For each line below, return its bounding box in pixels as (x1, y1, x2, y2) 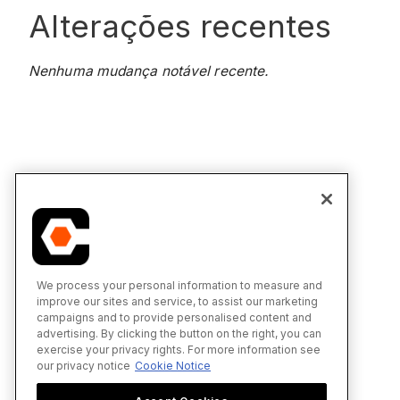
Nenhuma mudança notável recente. (29, 62, 269, 79)
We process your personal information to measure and (37, 278, 322, 292)
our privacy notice (37, 358, 130, 372)
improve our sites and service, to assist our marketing (37, 294, 318, 308)
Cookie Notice (135, 358, 211, 372)
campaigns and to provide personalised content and (37, 310, 312, 324)
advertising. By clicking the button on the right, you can (37, 326, 321, 340)
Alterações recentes (29, 7, 331, 46)
